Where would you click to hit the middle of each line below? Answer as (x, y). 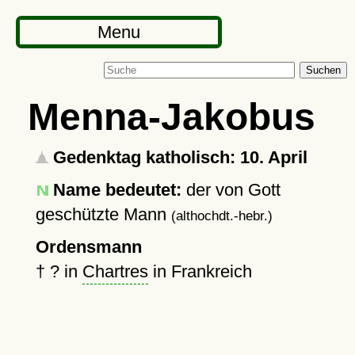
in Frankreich (200, 271)
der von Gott (231, 190)
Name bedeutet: (117, 190)
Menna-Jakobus (171, 116)
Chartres (115, 271)
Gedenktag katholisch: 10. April (177, 157)
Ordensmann (88, 247)
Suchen (323, 70)
